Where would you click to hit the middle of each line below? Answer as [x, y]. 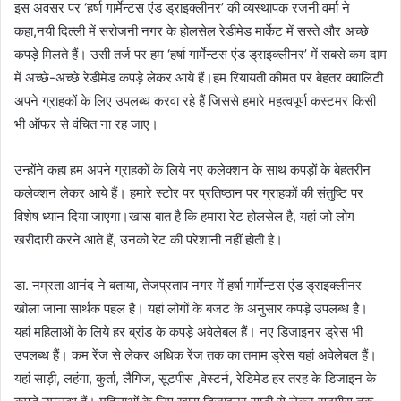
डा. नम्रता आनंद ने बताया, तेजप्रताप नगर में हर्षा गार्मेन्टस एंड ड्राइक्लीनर [188, 285]
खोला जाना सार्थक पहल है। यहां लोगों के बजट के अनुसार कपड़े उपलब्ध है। [191, 308]
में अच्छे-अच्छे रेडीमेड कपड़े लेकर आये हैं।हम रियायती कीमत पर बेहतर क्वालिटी [199, 77]
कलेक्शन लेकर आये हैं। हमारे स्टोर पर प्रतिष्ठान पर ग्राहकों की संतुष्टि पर [189, 193]
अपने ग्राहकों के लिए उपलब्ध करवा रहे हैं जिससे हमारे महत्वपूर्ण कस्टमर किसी [195, 101]
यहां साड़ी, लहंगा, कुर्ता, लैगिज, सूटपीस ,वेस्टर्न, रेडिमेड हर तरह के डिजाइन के [195, 378]
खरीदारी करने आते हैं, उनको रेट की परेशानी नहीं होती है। [149, 239]
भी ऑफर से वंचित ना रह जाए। [86, 124]
